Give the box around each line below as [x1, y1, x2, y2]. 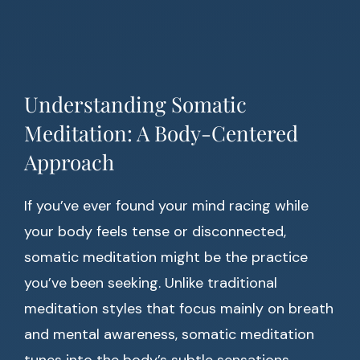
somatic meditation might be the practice [24, 247, 308, 267]
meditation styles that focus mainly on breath [24, 299, 333, 318]
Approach [24, 148, 114, 176]
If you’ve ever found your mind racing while [24, 196, 309, 215]
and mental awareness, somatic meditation [24, 325, 314, 344]
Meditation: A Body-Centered [24, 119, 298, 147]
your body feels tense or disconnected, [24, 222, 286, 241]
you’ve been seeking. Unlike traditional [24, 273, 277, 292]
